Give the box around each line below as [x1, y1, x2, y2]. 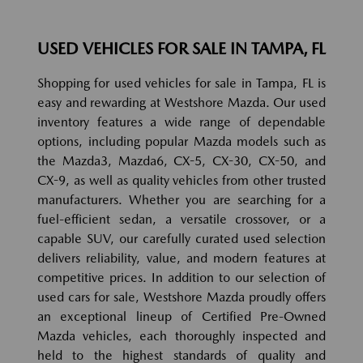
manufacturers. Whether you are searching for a [37, 191, 326, 207]
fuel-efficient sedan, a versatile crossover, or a [37, 211, 326, 227]
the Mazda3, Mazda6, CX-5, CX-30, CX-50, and [37, 152, 326, 169]
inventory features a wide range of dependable [37, 113, 326, 130]
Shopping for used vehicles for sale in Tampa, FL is [37, 75, 326, 91]
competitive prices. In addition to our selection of [37, 269, 326, 285]
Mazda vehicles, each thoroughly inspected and [37, 327, 326, 344]
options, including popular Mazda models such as [37, 133, 326, 149]
